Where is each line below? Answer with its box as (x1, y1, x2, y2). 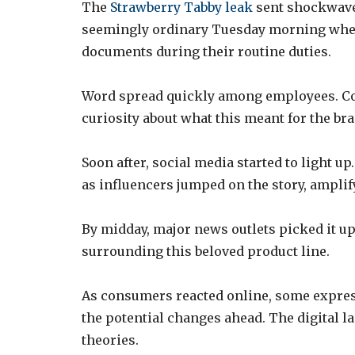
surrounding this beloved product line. (82, 242, 330, 259)
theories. (82, 331, 139, 348)
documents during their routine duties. (82, 43, 331, 59)
